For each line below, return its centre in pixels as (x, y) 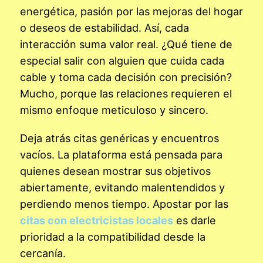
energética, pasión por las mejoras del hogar (131, 11)
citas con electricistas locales (97, 220)
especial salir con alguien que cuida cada (122, 60)
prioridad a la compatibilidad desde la (113, 236)
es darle (195, 220)
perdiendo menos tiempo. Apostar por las (124, 203)
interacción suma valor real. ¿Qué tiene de (126, 44)
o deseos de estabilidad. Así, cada (104, 27)
